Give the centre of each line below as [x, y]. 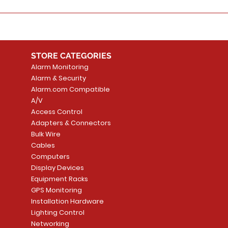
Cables [43, 146]
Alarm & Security [58, 78]
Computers [50, 157]
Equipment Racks [59, 179]
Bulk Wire [46, 134]
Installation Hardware [67, 202]
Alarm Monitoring [60, 67]
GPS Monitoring [56, 190]
